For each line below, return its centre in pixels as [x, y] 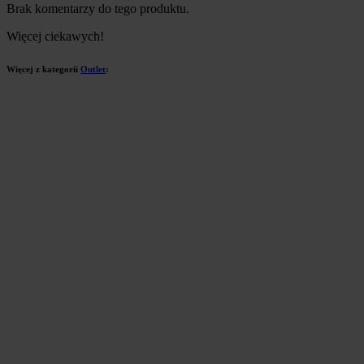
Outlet [93, 69]
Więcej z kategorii [43, 69]
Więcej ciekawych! [55, 36]
